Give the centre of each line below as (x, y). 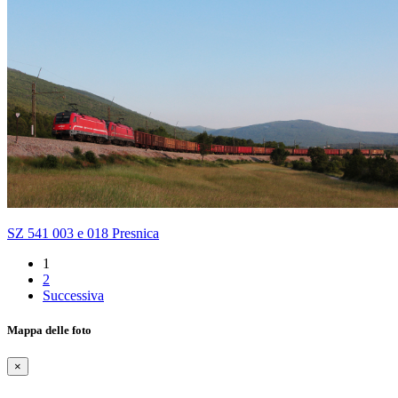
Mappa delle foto (49, 330)
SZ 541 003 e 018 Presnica (83, 233)
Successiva (73, 295)
